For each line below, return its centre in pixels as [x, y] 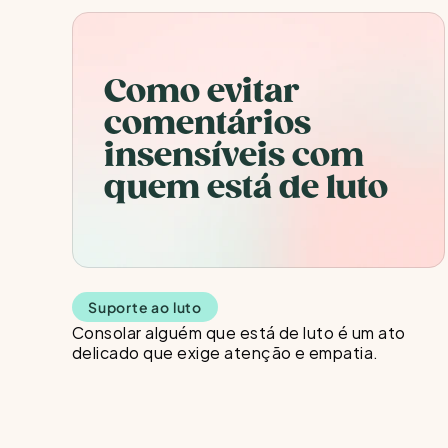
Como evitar [202, 91]
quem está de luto [246, 187]
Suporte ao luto [145, 307]
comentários [207, 123]
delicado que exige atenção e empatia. [227, 351]
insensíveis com [234, 155]
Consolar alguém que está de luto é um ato [239, 331]
